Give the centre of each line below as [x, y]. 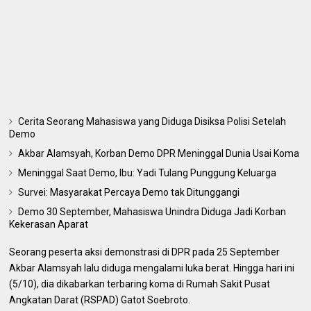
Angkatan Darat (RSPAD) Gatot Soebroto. [100, 300]
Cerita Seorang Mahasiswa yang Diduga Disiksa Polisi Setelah [152, 121]
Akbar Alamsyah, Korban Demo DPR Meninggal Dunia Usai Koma [159, 153]
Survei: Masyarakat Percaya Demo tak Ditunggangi [129, 192]
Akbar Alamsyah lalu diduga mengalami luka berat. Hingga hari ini [152, 268]
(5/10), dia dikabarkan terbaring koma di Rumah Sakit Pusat [140, 284]
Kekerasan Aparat [49, 224]
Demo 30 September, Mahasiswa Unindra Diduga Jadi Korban [152, 211]
